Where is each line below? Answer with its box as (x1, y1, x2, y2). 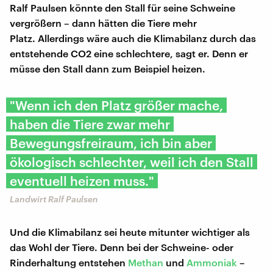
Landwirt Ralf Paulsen (10, 194, 98, 205)
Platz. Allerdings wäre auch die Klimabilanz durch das (10, 32, 256, 44)
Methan (128, 257, 163, 269)
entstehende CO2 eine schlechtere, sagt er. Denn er (10, 48, 248, 60)
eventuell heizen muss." (10, 173, 154, 189)
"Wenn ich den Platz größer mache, (10, 97, 223, 113)
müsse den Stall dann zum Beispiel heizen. (10, 63, 208, 75)
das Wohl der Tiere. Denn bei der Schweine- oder (10, 241, 233, 253)
